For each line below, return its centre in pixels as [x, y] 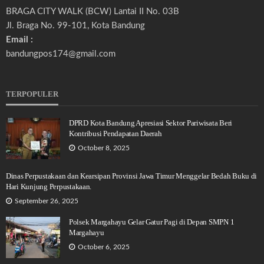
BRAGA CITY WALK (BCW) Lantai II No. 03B [93, 11]
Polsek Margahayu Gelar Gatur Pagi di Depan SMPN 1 [152, 222]
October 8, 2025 [104, 148]
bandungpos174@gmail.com [61, 54]
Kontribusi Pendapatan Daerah [115, 133]
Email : [19, 39]
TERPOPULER [32, 94]
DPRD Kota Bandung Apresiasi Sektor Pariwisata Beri [151, 123]
